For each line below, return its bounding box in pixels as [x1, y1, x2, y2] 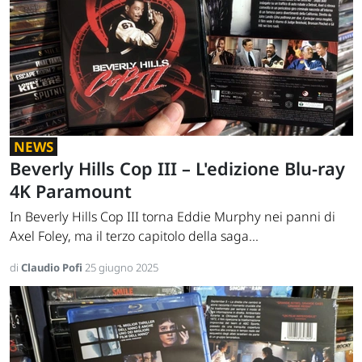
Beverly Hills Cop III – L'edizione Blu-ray [10, 157, 345, 181]
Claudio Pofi [21, 260, 85, 276]
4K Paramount [10, 179, 132, 204]
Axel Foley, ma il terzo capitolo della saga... [10, 227, 259, 246]
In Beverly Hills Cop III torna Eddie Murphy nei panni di [10, 208, 335, 226]
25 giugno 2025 [85, 260, 158, 276]
